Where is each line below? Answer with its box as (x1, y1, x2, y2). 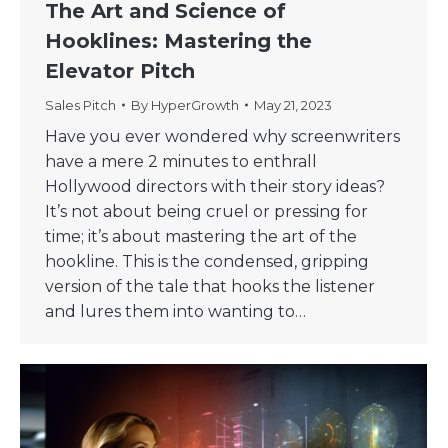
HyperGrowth (151, 97, 239, 114)
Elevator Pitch (45, 59, 195, 84)
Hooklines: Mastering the (45, 29, 312, 54)
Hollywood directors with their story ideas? (45, 177, 385, 197)
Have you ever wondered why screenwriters (45, 127, 400, 147)
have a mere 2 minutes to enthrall (45, 152, 317, 172)
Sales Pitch (45, 97, 116, 114)
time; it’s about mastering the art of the (45, 227, 357, 247)
